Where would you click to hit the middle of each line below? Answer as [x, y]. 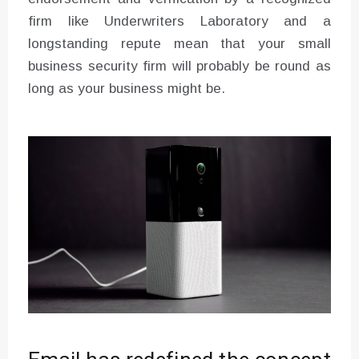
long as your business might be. [127, 88]
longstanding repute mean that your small [179, 43]
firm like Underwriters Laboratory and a [179, 21]
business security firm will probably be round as [179, 66]
